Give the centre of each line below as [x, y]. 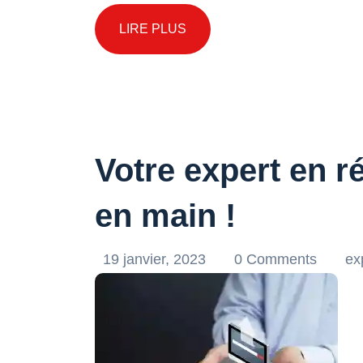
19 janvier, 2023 [156, 259]
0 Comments [278, 259]
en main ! [165, 216]
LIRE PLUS [153, 29]
